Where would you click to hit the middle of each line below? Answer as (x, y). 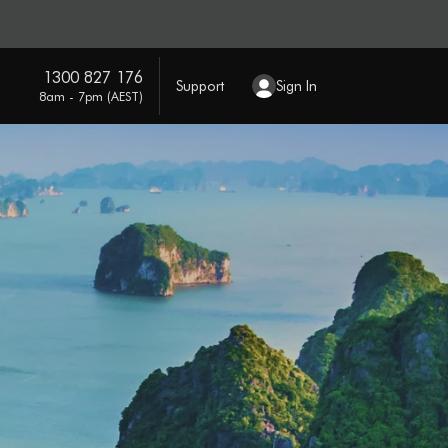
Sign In (296, 85)
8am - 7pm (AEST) (90, 95)
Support (199, 85)
